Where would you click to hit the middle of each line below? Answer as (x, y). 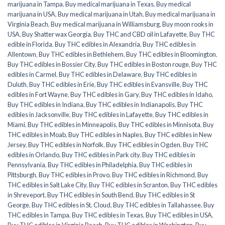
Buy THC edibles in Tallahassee (157, 205)
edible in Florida (30, 44)
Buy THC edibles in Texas (107, 215)
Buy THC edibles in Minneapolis (72, 124)
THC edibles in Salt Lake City (47, 185)
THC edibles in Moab (37, 134)
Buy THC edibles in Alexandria (97, 44)
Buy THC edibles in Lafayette (112, 114)
